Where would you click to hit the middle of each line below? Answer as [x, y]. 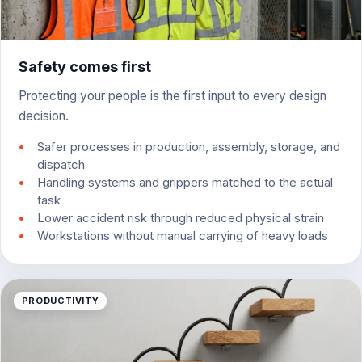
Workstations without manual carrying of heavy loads [182, 236]
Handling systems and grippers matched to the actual [185, 182]
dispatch [61, 164]
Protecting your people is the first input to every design [173, 96]
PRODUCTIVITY [60, 301]
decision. [44, 116]
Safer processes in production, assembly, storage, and [188, 147]
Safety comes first [85, 67]
